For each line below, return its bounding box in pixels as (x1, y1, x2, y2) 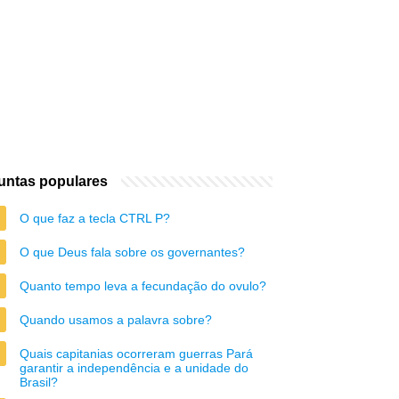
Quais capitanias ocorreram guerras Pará (20, 346, 253, 361)
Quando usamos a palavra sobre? (20, 313, 212, 327)
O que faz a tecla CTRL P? (20, 211, 170, 225)
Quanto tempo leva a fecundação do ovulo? (20, 279, 266, 293)
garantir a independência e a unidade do (20, 361, 248, 375)
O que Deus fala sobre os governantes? (20, 245, 245, 259)
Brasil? (20, 375, 58, 389)
